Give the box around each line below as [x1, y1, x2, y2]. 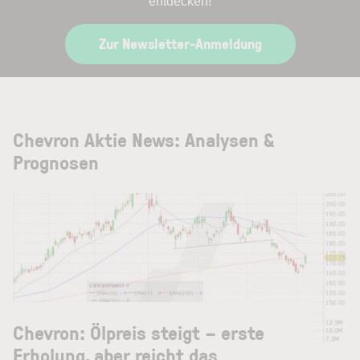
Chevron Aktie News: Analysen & [13, 126, 275, 153]
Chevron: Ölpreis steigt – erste [13, 319, 264, 346]
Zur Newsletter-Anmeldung [98, 34, 262, 53]
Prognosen [13, 149, 99, 175]
